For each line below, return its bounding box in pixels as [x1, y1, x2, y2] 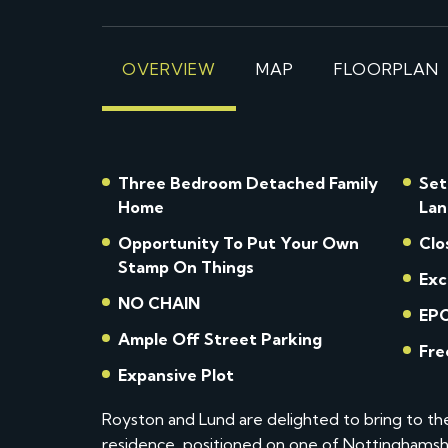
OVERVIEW [122, 59, 216, 79]
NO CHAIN [118, 293, 200, 313]
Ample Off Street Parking [118, 329, 322, 349]
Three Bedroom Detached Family [118, 173, 378, 193]
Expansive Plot [118, 365, 234, 385]
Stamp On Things [118, 257, 254, 277]
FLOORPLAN [334, 59, 439, 79]
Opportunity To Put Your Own [118, 233, 359, 253]
